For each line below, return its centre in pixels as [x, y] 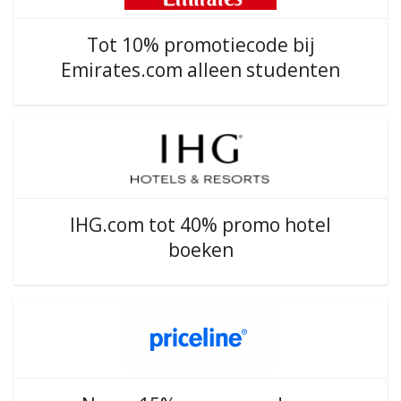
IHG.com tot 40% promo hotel [200, 225]
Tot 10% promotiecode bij [200, 45]
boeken [200, 250]
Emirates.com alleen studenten [200, 70]
